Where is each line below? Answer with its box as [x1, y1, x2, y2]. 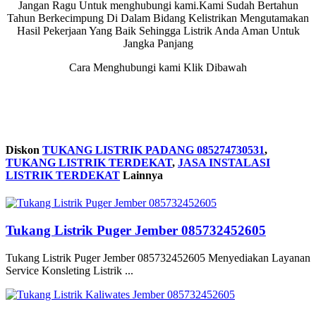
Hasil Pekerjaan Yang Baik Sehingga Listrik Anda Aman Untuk [16, 24, 300, 37]
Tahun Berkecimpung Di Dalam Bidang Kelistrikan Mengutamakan [7, 11, 309, 24]
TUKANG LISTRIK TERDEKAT [6, 157, 172, 169]
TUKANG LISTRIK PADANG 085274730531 [42, 144, 265, 157]
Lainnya [120, 169, 163, 182]
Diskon [6, 144, 42, 157]
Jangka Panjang [123, 37, 193, 49]
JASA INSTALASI [178, 157, 270, 169]
